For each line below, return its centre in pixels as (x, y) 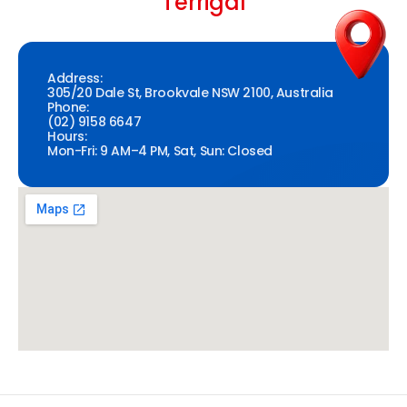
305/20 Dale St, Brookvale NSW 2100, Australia (190, 93)
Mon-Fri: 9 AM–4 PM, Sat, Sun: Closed (160, 151)
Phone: (68, 108)
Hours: (67, 137)
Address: (75, 79)
